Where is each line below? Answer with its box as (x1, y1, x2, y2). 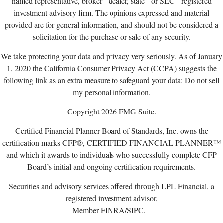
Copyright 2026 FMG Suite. (67, 106, 156, 116)
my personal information (72, 86, 149, 97)
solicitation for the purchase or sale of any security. (32, 31, 191, 42)
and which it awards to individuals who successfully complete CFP (6, 149, 217, 160)
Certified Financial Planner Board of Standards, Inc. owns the (15, 125, 208, 136)
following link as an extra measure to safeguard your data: (4, 74, 185, 85)
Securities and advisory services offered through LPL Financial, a (9, 180, 214, 191)
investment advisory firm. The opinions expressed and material (14, 7, 209, 18)
